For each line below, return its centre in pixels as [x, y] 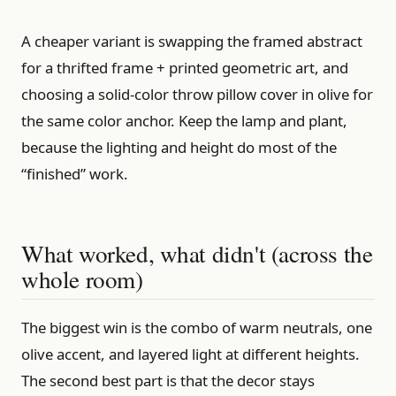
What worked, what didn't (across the [197, 254]
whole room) [82, 279]
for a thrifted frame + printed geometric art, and [185, 68]
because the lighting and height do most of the [179, 148]
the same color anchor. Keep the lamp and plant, [184, 121]
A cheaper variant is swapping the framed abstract [192, 42]
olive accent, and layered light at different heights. [190, 354]
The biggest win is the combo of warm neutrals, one [197, 327]
